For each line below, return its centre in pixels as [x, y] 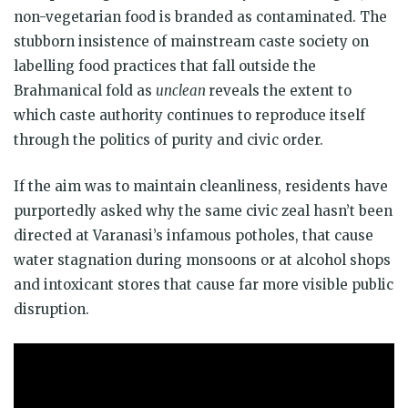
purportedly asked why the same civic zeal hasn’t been [203, 210]
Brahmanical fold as [85, 90]
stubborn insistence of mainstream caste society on [191, 41]
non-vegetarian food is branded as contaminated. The [200, 16]
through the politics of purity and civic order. [168, 139]
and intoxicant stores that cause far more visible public [204, 284]
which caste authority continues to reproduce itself [189, 115]
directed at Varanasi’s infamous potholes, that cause [194, 235]
